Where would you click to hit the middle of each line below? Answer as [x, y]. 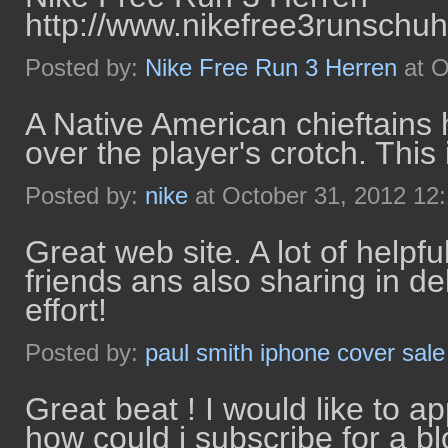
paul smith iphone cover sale [295, 352]
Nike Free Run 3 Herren [271, 67]
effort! [66, 310]
